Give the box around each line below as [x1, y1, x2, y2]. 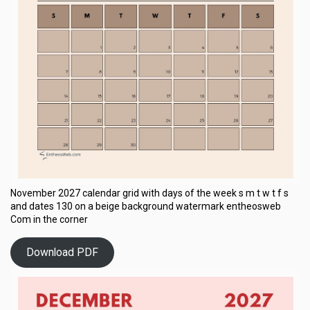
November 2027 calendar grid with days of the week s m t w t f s [10, 187, 289, 199]
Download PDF [26, 246, 98, 259]
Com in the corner [10, 213, 88, 225]
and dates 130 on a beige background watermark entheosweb [10, 200, 281, 212]
